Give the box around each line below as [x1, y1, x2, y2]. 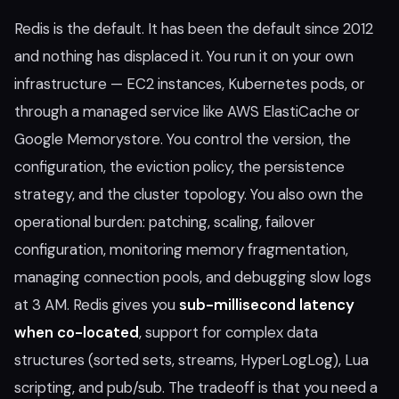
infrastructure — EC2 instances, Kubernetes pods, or [14, 74, 365, 94]
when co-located [14, 322, 139, 342]
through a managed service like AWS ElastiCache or [14, 102, 360, 121]
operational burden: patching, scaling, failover [14, 212, 315, 232]
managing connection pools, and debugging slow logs [14, 267, 371, 287]
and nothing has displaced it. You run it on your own [14, 46, 354, 66]
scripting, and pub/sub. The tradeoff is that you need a [14, 378, 378, 397]
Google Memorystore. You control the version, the [14, 129, 351, 149]
